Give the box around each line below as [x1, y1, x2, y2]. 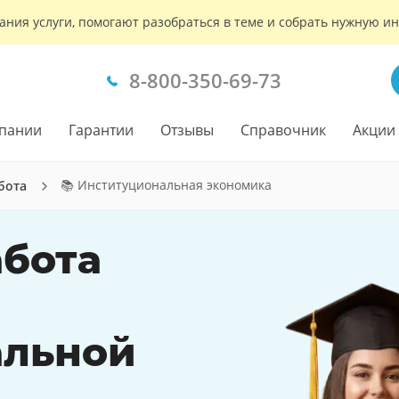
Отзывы [160, 120, 214, 140]
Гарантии [69, 120, 134, 140]
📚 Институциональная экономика [61, 176, 272, 193]
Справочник [240, 120, 326, 140]
